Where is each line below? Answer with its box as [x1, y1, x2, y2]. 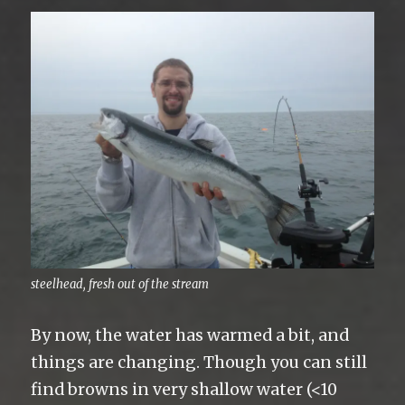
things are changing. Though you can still [31, 353, 368, 372]
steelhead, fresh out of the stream [31, 277, 210, 293]
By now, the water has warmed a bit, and [31, 325, 350, 345]
